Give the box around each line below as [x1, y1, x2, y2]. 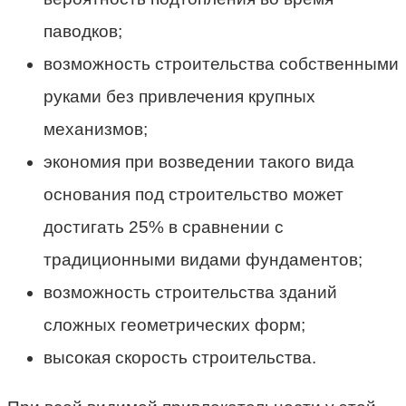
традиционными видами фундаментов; [43, 249, 362, 269]
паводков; [43, 21, 122, 41]
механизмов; [43, 119, 148, 139]
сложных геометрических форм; [43, 314, 305, 334]
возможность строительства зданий [43, 282, 337, 302]
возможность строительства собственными [43, 53, 399, 73]
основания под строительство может [43, 184, 343, 204]
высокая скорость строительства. [43, 347, 316, 367]
